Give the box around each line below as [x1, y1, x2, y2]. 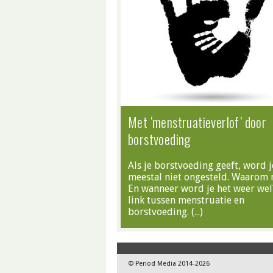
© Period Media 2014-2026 [128, 260, 210, 268]
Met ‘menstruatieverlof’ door [128, 112, 267, 132]
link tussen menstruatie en [128, 194, 244, 206]
